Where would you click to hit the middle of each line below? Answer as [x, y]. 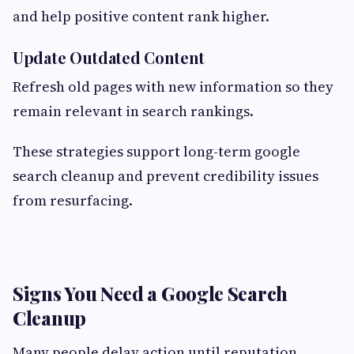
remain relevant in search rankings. [133, 111]
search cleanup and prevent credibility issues [166, 175]
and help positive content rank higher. [141, 16]
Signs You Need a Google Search [151, 293]
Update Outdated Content [109, 57]
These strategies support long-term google [156, 151]
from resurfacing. [73, 200]
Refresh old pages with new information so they [173, 86]
